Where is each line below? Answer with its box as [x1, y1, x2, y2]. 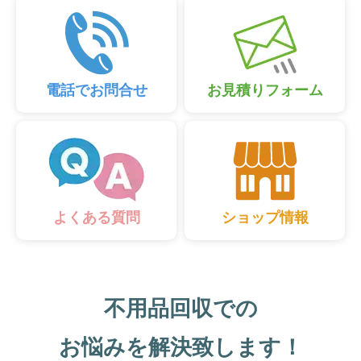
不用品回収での [103, 294, 258, 320]
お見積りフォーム [206, 81, 323, 98]
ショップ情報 [221, 207, 309, 226]
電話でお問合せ [45, 81, 147, 98]
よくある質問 [52, 208, 140, 226]
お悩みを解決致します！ [58, 333, 303, 359]
